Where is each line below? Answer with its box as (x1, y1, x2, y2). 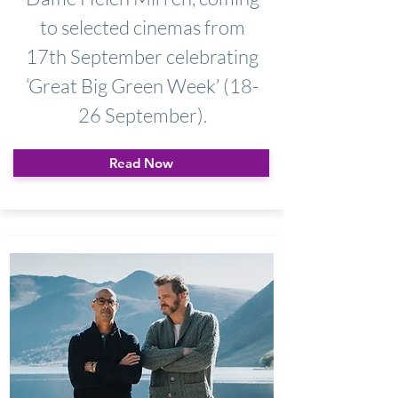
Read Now (109, 155, 173, 171)
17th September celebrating (26, 44, 259, 68)
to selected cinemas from (39, 15, 245, 39)
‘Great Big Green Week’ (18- (26, 74, 259, 98)
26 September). (77, 103, 207, 127)
